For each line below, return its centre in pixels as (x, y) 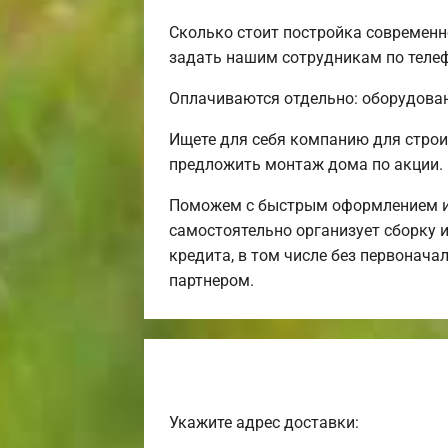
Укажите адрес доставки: (264, 422)
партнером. (211, 280)
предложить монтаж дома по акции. (306, 164)
